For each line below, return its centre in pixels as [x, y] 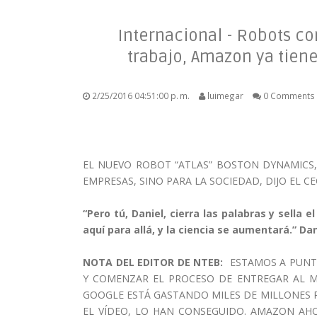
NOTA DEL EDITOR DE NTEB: [156, 262]
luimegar [225, 96]
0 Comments [288, 96]
